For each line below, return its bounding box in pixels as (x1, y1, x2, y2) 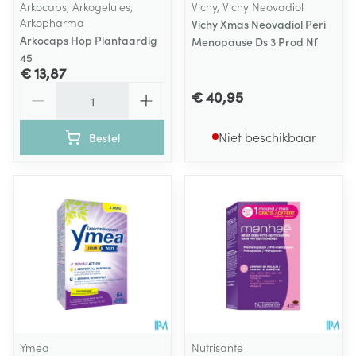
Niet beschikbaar (218, 128, 316, 145)
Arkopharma (20, 14, 84, 30)
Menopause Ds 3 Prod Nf (192, 33, 318, 49)
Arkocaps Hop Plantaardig (20, 32, 157, 48)
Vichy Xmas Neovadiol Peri (192, 16, 326, 32)
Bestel (88, 130, 120, 145)
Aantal (19, 80, 57, 98)
